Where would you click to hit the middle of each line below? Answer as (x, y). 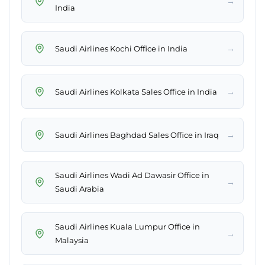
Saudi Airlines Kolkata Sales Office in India (136, 91)
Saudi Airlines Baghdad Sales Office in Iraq (137, 135)
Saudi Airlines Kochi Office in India (121, 48)
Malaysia (72, 240)
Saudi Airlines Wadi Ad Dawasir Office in (132, 175)
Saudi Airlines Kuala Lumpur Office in (127, 227)
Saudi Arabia (80, 189)
